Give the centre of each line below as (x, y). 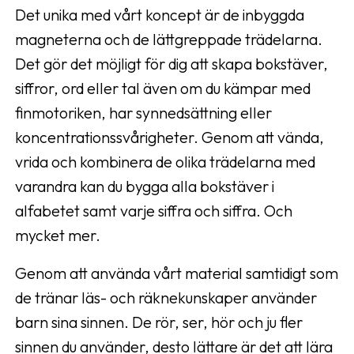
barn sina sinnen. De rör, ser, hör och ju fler (159, 322)
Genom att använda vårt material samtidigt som (177, 273)
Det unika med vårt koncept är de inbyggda (160, 15)
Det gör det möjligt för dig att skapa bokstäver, (171, 64)
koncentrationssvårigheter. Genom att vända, (169, 137)
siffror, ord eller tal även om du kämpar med (163, 88)
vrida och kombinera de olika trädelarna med (165, 162)
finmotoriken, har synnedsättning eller (143, 113)
